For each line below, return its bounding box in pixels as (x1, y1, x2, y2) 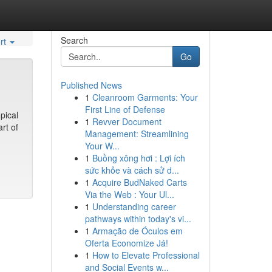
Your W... (84, 140, 120, 152)
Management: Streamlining (84, 127, 189, 140)
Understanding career (92, 200, 176, 212)
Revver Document (92, 115, 161, 127)
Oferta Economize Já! (84, 237, 168, 249)
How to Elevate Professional (92, 249, 200, 261)
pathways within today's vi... (84, 212, 191, 225)
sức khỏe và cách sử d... (84, 164, 179, 176)
